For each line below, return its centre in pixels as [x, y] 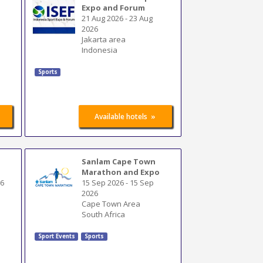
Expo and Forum [114, 7]
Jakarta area [104, 39]
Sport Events [56, 237]
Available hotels [121, 117]
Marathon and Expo [121, 172]
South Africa [104, 214]
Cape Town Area [111, 203]
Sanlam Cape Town [119, 161]
